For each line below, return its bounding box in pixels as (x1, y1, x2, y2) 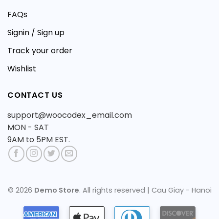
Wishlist (7, 63, 36, 74)
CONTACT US (7, 89, 63, 101)
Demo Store (34, 185, 79, 196)
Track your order (7, 44, 72, 56)
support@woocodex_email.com (7, 109, 132, 121)
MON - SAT (7, 121, 49, 133)
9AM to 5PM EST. (7, 133, 70, 145)
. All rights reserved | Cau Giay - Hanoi (79, 185, 212, 196)
